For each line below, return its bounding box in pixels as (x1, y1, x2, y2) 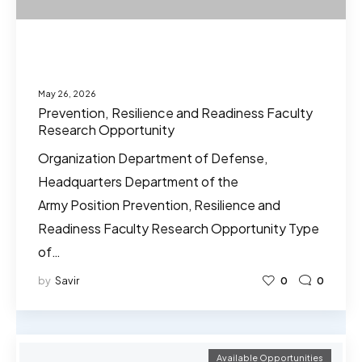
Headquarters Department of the (38, 173, 238, 191)
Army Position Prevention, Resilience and (38, 196, 280, 214)
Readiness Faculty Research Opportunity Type (38, 220, 319, 238)
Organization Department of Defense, (38, 149, 267, 167)
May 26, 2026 (38, 87, 96, 99)
